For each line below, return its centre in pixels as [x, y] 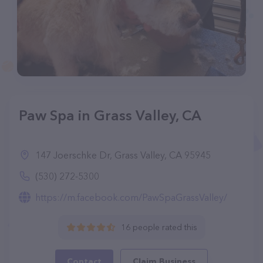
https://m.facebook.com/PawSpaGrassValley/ [131, 197]
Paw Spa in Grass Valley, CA [110, 115]
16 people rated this [159, 227]
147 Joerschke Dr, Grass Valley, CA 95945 [123, 155]
